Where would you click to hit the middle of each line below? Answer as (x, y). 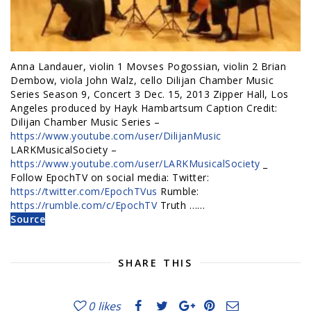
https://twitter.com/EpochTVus (84, 191)
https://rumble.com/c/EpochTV (84, 205)
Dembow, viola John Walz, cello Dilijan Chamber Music (142, 80)
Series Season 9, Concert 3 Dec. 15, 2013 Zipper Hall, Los (150, 94)
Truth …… (181, 205)
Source (28, 219)
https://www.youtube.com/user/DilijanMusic (116, 135)
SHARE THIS (155, 262)
